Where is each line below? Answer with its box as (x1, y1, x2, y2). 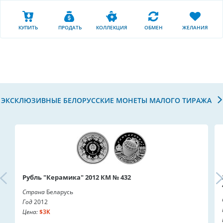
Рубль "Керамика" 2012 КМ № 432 (22, 173, 131, 182)
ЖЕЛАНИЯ (182, 24, 208, 31)
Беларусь (45, 188, 73, 196)
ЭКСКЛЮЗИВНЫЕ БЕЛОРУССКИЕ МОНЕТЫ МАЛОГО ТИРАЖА (1, 96, 214, 105)
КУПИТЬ (18, 24, 38, 31)
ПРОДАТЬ (58, 24, 82, 31)
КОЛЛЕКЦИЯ (96, 24, 127, 31)
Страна (22, 188, 45, 196)
